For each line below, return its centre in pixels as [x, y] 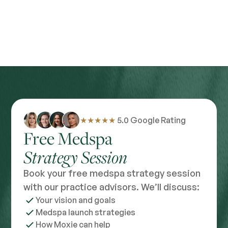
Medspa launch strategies [86, 212]
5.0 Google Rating [151, 120]
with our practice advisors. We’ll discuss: [112, 187]
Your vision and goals [76, 200]
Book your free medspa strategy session [112, 173]
